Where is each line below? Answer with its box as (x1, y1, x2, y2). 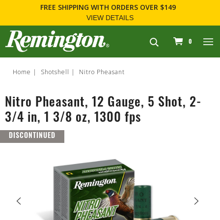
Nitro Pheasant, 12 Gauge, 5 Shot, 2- (5, 96, 201, 110)
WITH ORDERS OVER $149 (89, 2, 180, 12)
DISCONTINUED (9, 132, 55, 140)
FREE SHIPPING (40, 2, 89, 12)
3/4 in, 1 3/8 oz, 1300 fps (5, 111, 141, 125)
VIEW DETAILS (86, 14, 134, 22)
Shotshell (41, 67, 69, 76)
